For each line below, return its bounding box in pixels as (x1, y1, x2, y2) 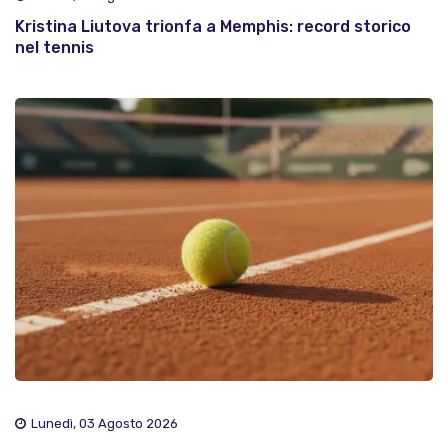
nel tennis (15, 38, 94, 58)
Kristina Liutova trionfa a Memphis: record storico (15, 17, 411, 37)
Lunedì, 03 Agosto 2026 (31, 415, 178, 431)
